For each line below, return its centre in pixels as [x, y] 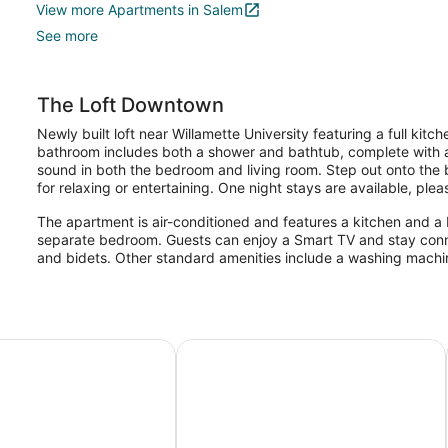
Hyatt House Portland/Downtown [301, 348]
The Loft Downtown [131, 105]
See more [67, 36]
